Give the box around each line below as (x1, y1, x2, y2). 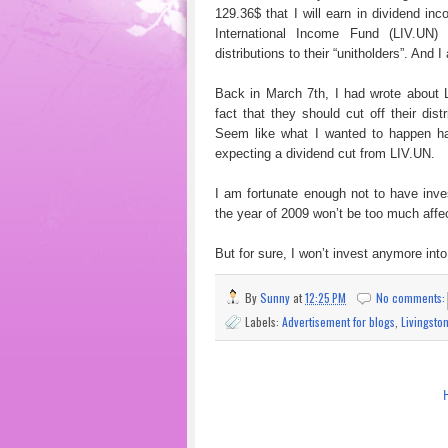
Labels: (245, 312, 282, 330)
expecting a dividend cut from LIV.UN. (215, 146, 435, 162)
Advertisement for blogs (282, 312, 395, 330)
